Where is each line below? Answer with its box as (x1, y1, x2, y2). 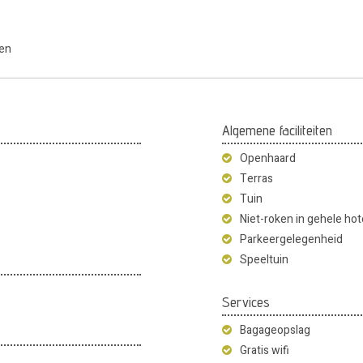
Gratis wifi (240, 341, 289, 359)
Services (222, 293, 270, 310)
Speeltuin (240, 250, 288, 268)
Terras (240, 169, 273, 187)
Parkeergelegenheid (240, 230, 343, 248)
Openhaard (240, 149, 296, 167)
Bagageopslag (240, 321, 310, 339)
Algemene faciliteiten (222, 121, 332, 139)
